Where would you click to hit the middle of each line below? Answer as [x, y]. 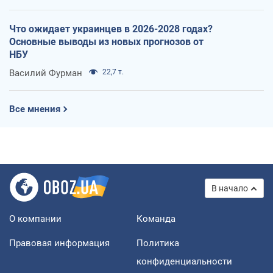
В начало [230, 189]
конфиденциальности [184, 262]
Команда [156, 219]
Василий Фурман [46, 73]
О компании [35, 219]
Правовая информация [59, 243]
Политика [158, 243]
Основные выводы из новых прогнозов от [106, 42]
